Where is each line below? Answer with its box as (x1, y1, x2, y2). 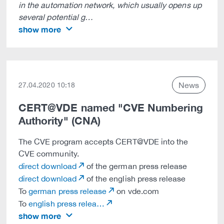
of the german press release (84, 161, 187, 170)
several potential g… (18, 12, 93, 21)
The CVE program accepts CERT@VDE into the (18, 137, 188, 146)
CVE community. (18, 149, 79, 158)
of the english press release (84, 174, 186, 183)
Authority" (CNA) (18, 114, 100, 127)
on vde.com (114, 186, 159, 195)
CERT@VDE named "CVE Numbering (18, 101, 203, 114)
